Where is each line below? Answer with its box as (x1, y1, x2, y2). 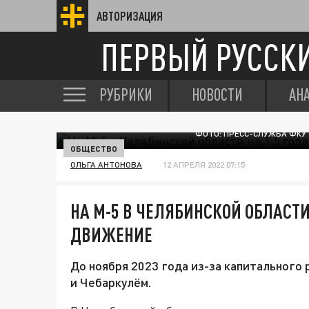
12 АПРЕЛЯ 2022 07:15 (163, 159, 245, 170)
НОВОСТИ (192, 85, 243, 104)
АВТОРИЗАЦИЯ (97, 9, 163, 23)
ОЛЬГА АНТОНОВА (70, 159, 142, 170)
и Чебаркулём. (70, 275, 151, 290)
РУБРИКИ (99, 85, 152, 104)
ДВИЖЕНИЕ (70, 223, 152, 246)
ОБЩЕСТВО (70, 143, 117, 153)
